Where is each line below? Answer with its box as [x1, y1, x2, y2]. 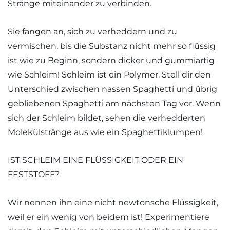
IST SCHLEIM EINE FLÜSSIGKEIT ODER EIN [8, 155, 183, 165]
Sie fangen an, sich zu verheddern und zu [8, 26, 177, 36]
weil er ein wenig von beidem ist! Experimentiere [8, 212, 209, 222]
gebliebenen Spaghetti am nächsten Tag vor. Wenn [8, 98, 221, 108]
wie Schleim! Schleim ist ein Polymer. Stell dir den [8, 69, 211, 80]
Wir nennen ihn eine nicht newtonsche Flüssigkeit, [8, 197, 218, 207]
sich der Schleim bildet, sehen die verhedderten [8, 112, 205, 123]
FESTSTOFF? [8, 169, 60, 180]
